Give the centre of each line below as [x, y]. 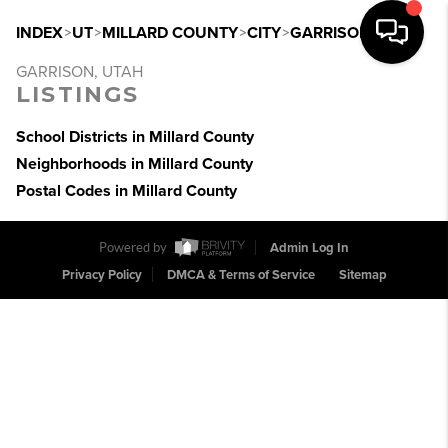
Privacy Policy [101, 275]
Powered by [134, 248]
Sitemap [362, 275]
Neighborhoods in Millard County [134, 164]
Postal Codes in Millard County [126, 191]
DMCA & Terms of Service [240, 275]
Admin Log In [309, 248]
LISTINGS [78, 94]
